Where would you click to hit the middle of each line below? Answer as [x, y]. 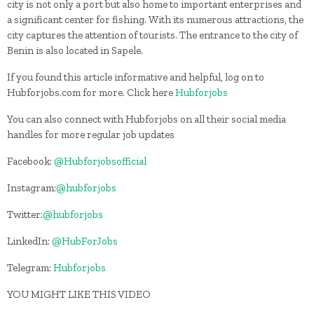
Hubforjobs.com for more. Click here [91, 93]
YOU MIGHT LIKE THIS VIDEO [79, 295]
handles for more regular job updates [92, 135]
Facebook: [30, 162]
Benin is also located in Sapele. [75, 51]
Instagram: [32, 188]
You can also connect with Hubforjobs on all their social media [146, 120]
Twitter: [25, 215]
